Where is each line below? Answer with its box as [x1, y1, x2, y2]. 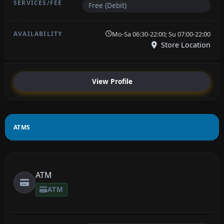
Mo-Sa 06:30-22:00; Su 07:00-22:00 [112, 29, 210, 38]
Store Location [159, 39, 210, 49]
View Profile [91, 76, 132, 86]
